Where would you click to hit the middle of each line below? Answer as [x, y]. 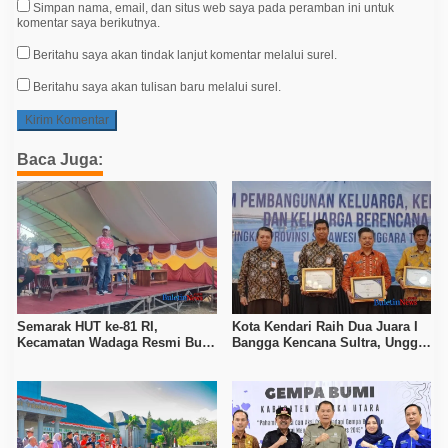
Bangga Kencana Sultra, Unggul [330, 342]
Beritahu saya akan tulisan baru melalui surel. [157, 86]
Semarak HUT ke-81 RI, [87, 326]
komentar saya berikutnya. [88, 22]
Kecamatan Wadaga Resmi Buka [116, 342]
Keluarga [259, 374]
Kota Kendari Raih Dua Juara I [324, 326]
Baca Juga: [60, 159]
